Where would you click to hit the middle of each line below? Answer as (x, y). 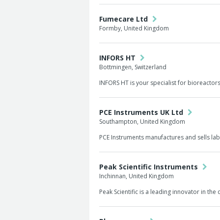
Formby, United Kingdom (134, 28)
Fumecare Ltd (124, 19)
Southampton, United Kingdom (142, 122)
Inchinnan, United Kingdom (137, 176)
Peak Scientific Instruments (150, 167)
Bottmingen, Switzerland (133, 67)
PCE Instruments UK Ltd (142, 112)
